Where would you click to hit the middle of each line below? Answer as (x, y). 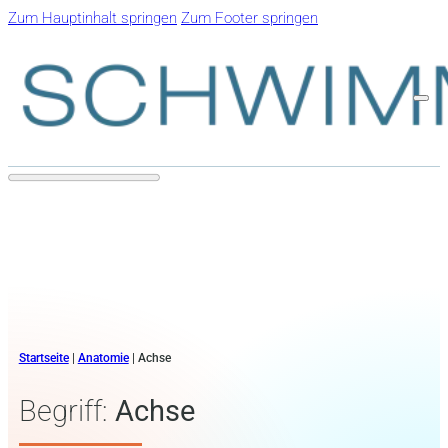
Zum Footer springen (249, 18)
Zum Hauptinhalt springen (92, 18)
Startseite (43, 358)
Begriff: (66, 411)
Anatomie (103, 358)
